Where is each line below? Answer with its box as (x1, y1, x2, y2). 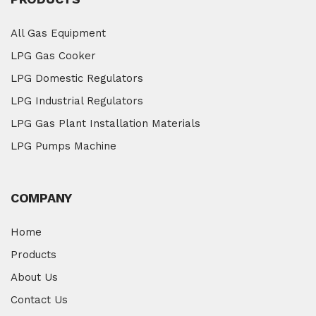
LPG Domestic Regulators (11, 72, 143, 85)
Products (11, 248, 56, 261)
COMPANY (11, 190, 72, 205)
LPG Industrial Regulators (11, 95, 143, 107)
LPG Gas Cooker (11, 49, 96, 62)
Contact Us (11, 293, 68, 306)
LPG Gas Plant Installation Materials (11, 117, 200, 130)
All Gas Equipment (11, 27, 106, 39)
